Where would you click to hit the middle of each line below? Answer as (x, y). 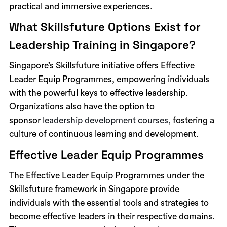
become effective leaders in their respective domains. (112, 216)
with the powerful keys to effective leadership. (98, 93)
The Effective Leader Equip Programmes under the (106, 175)
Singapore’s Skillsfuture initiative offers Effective (102, 65)
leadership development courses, (106, 120)
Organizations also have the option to (82, 106)
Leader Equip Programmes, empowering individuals (109, 79)
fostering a (192, 120)
